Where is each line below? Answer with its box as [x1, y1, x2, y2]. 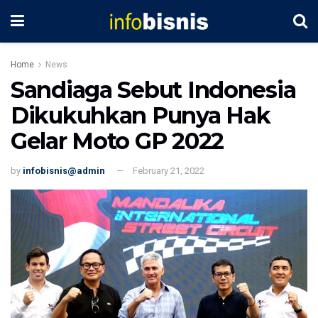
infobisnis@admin [23, 165, 105, 176]
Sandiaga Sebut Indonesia [11, 76, 296, 104]
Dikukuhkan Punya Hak [11, 102, 270, 129]
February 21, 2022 [133, 165, 204, 176]
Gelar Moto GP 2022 [11, 127, 224, 155]
